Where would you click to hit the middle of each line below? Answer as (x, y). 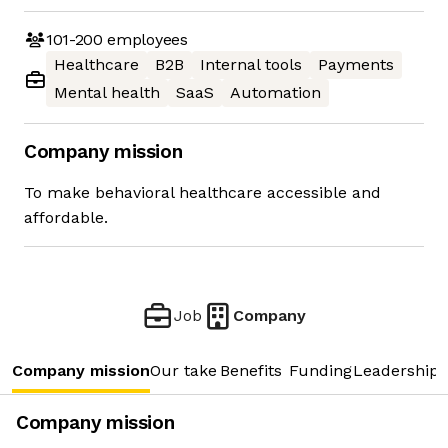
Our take (183, 371)
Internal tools (251, 65)
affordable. (66, 218)
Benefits (251, 371)
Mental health (107, 93)
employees (145, 39)
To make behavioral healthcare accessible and (202, 193)
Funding (320, 371)
